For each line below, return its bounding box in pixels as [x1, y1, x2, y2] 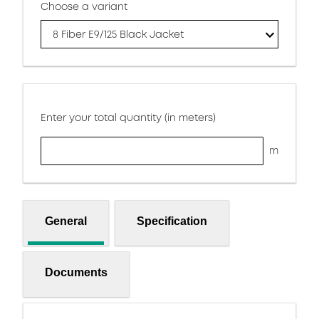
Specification [137, 214, 207, 227]
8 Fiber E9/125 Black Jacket [53, 27, 184, 41]
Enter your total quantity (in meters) [41, 110, 216, 125]
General [45, 214, 87, 227]
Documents [45, 266, 108, 278]
